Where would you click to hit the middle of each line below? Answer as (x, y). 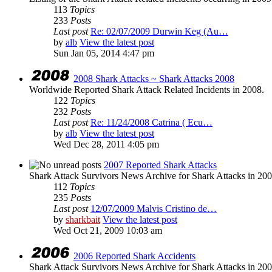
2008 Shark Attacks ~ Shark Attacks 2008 (154, 79)
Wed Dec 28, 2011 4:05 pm (106, 144)
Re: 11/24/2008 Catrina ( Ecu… (151, 123)
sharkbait (83, 220)
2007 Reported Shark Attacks (160, 165)
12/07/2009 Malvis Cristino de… (154, 209)
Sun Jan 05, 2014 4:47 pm (104, 53)
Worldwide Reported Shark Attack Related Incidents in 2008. (147, 90)
